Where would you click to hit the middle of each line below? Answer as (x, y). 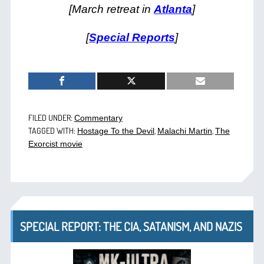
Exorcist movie (55, 144)
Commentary (98, 118)
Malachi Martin (184, 131)
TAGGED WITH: (52, 131)
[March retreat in (111, 9)
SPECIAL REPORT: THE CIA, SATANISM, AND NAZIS (131, 227)
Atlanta (173, 9)
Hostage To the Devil (115, 131)
